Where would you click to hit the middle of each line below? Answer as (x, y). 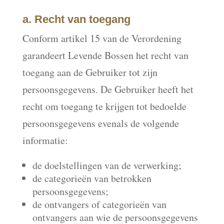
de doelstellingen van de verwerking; (107, 165)
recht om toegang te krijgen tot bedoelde (104, 106)
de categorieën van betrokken (92, 178)
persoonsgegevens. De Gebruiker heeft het (108, 89)
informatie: (45, 140)
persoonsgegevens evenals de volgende (100, 123)
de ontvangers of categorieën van (99, 204)
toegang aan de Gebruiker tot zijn (90, 72)
